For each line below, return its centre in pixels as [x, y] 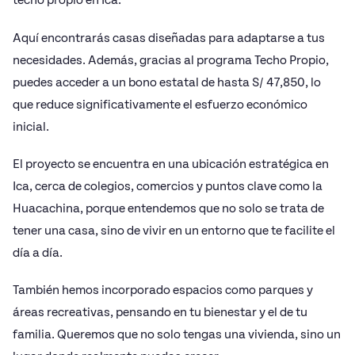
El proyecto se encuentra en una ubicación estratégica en [171, 164]
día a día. [38, 252]
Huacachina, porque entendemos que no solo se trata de [168, 208]
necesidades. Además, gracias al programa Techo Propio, [171, 60]
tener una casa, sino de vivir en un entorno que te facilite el [174, 230]
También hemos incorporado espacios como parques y [163, 290]
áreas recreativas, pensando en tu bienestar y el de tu [160, 313]
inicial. [31, 126]
